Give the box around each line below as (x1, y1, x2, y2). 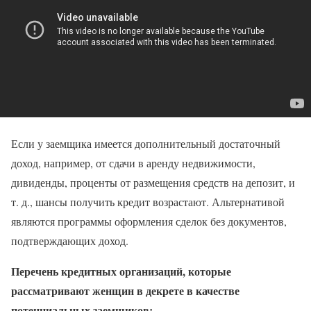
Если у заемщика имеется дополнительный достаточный (11, 135, 280, 151)
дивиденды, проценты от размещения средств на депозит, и (11, 174, 295, 190)
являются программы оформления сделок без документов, (11, 213, 287, 228)
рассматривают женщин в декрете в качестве (11, 282, 239, 299)
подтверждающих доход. (11, 233, 128, 248)
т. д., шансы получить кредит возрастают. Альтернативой (11, 194, 285, 209)
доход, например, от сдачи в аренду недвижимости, (11, 155, 255, 170)
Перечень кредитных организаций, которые (11, 262, 231, 279)
